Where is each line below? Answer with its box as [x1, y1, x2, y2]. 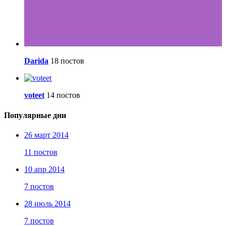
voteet [24, 91, 44, 100]
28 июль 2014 [24, 199, 71, 208]
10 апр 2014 [24, 164, 65, 174]
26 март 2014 [24, 130, 69, 139]
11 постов [24, 147, 58, 156]
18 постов [50, 56, 84, 66]
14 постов [46, 91, 80, 100]
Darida [24, 56, 48, 66]
